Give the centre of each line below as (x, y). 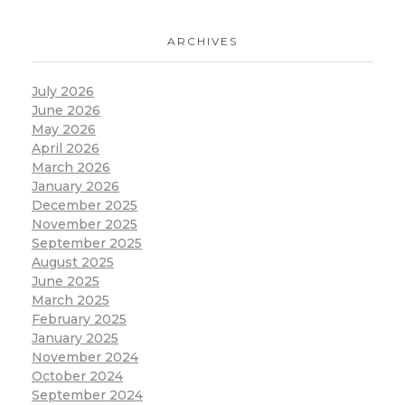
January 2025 (75, 339)
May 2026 (64, 130)
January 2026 (75, 187)
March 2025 (71, 301)
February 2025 (79, 320)
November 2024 (85, 358)
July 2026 (63, 92)
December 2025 (85, 206)
